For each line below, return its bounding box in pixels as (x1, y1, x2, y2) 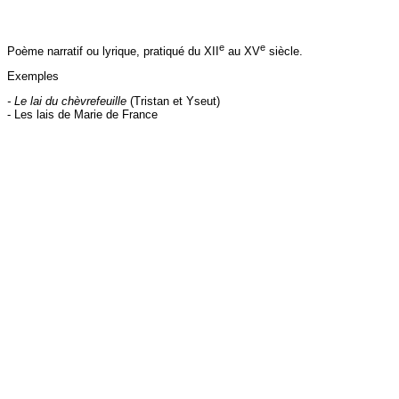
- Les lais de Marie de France (7, 108, 158, 122)
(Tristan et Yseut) (126, 94, 220, 109)
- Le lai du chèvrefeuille (7, 94, 126, 109)
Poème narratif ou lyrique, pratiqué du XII (7, 45, 219, 59)
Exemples (7, 69, 59, 84)
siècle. (265, 45, 303, 59)
